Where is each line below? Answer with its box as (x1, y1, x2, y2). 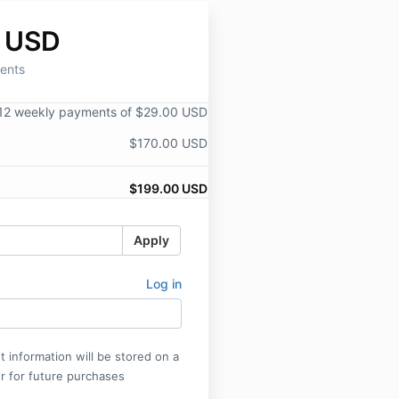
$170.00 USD (128, 135, 208, 151)
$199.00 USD (128, 181, 208, 196)
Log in (145, 276, 182, 291)
